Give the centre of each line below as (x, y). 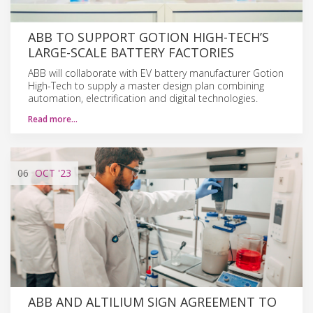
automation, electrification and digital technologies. (143, 98)
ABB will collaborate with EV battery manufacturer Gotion (156, 73)
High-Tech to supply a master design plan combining (146, 85)
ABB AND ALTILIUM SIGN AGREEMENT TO (152, 301)
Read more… (53, 119)
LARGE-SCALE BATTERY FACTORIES (131, 52)
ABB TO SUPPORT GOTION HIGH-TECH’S (148, 37)
